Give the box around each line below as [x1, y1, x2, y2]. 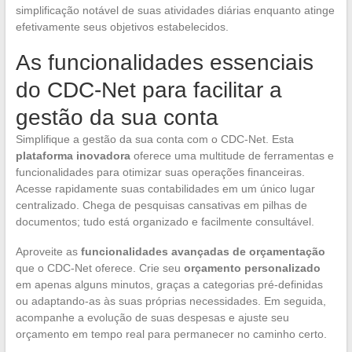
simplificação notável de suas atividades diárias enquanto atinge [15, 4, 335, 16]
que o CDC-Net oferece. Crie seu [15, 262, 184, 274]
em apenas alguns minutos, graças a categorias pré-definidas [15, 278, 323, 291]
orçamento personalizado [183, 262, 321, 274]
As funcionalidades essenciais [15, 50, 313, 75]
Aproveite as [15, 245, 81, 258]
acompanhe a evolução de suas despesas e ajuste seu [15, 311, 289, 324]
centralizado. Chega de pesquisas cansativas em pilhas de [15, 199, 307, 211]
